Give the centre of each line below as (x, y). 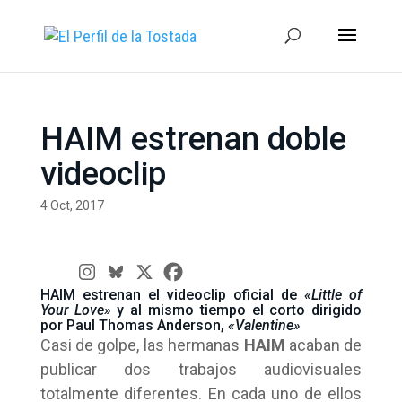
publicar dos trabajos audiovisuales (201, 369)
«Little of (333, 295)
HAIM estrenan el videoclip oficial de (172, 295)
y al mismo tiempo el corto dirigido (236, 310)
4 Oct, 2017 (72, 205)
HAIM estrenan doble (193, 139)
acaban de (323, 345)
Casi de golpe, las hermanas (142, 345)
